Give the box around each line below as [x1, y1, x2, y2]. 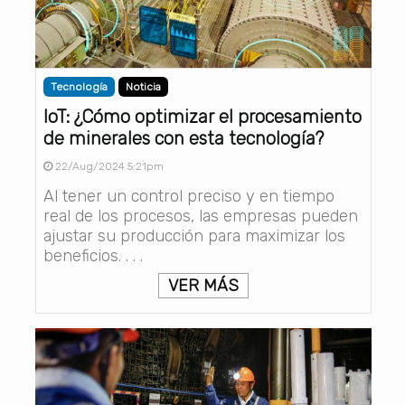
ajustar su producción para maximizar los [42, 226, 345, 247]
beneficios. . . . [42, 246, 143, 267]
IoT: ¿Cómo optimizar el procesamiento [42, 106, 362, 128]
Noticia [125, 80, 161, 94]
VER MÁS [167, 276, 239, 297]
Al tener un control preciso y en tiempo [42, 186, 334, 207]
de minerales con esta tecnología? [42, 127, 324, 150]
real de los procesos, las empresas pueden [42, 206, 358, 227]
